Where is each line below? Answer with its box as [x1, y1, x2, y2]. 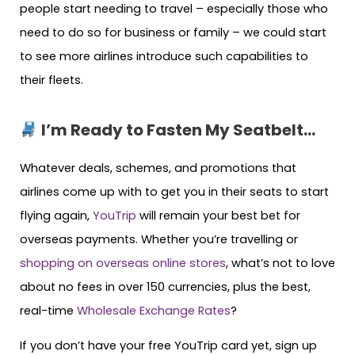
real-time [20, 302, 77, 319]
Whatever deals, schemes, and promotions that [20, 159, 296, 176]
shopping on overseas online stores [20, 254, 226, 271]
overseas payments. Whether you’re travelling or [20, 231, 298, 247]
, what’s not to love [226, 254, 335, 271]
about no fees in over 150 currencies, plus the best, [20, 278, 311, 295]
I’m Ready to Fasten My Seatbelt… [37, 118, 315, 141]
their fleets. [20, 72, 83, 89]
